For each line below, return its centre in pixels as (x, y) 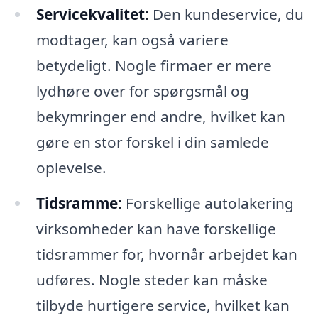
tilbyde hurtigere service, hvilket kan (163, 305)
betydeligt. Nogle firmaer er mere (154, 65)
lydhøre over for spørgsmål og (142, 91)
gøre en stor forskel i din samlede (152, 142)
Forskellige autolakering (208, 203)
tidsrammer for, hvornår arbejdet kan (166, 254)
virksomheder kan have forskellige (156, 228)
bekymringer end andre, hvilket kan (160, 116)
